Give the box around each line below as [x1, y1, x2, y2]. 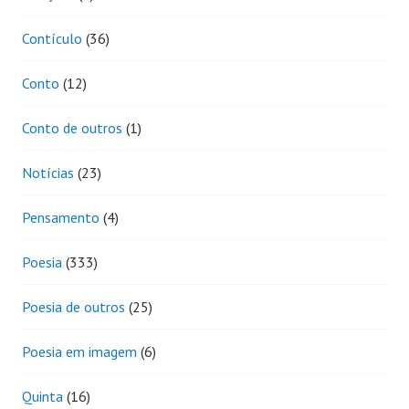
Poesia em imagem [22, 341, 137, 361]
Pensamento [22, 207, 100, 226]
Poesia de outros [22, 297, 125, 316]
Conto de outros [22, 118, 122, 137]
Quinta [22, 386, 63, 405]
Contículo [22, 28, 82, 47]
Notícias [22, 163, 74, 182]
